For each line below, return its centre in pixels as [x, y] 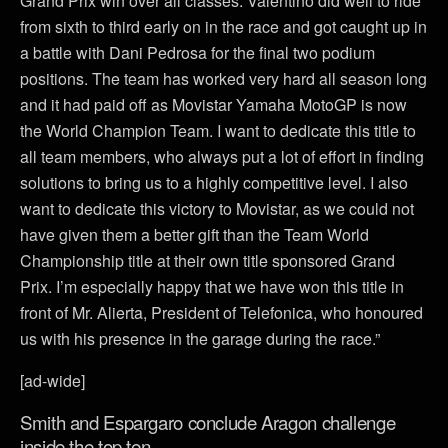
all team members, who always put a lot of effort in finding [222, 157]
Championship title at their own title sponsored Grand [207, 261]
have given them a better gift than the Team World [194, 235]
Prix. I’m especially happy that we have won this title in [212, 287]
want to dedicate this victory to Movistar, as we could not [217, 209]
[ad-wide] [52, 381]
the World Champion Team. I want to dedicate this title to [218, 131]
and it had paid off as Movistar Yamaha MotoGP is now [213, 105]
